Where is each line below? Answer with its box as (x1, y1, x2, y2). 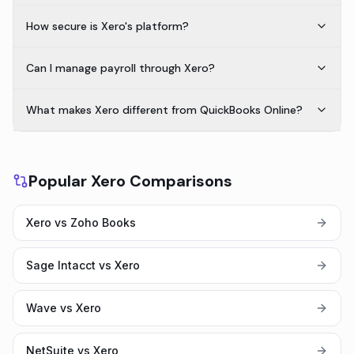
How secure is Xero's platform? (26, 19, 189, 33)
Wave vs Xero (26, 301, 101, 314)
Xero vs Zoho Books (26, 216, 136, 229)
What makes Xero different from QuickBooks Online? (26, 103, 303, 117)
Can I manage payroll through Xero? (26, 61, 215, 75)
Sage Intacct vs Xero (26, 258, 140, 272)
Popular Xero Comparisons (28, 171, 232, 191)
